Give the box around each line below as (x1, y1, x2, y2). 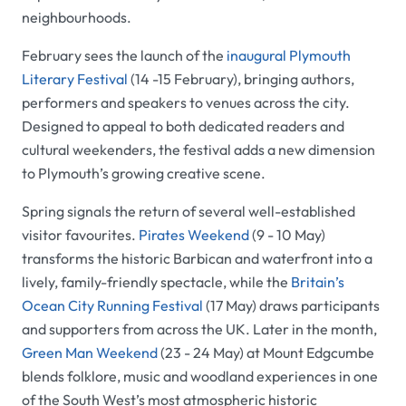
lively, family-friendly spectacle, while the (22, 273, 291, 292)
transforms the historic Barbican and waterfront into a (22, 249, 372, 268)
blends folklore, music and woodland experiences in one (22, 367, 378, 386)
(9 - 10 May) (249, 226, 325, 245)
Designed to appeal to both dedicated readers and (22, 117, 344, 136)
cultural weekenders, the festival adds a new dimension (22, 140, 375, 159)
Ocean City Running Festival (22, 296, 203, 315)
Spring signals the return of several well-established (22, 202, 355, 221)
